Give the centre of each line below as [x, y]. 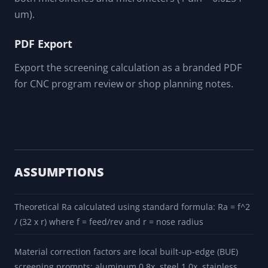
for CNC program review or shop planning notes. [124, 84]
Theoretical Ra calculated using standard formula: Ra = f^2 [132, 207]
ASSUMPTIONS [59, 172]
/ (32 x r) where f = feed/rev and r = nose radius [109, 222]
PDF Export [43, 44]
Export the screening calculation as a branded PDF [128, 68]
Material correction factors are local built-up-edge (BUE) [126, 252]
